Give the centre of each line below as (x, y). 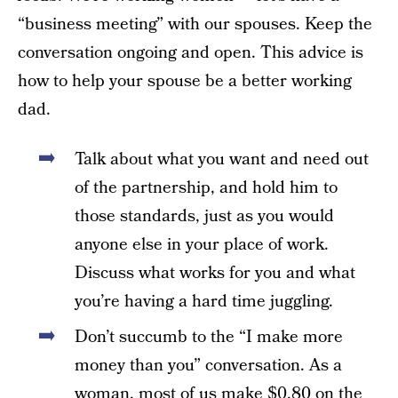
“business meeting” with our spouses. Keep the (195, 24)
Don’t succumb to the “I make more (209, 337)
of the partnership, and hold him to (206, 187)
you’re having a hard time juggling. (204, 301)
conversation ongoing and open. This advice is (191, 52)
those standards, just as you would (204, 216)
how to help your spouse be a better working (185, 81)
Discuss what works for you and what (215, 273)
